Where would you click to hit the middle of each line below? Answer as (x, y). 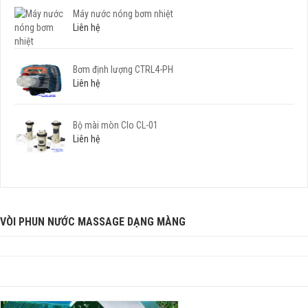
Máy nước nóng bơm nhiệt (123, 14)
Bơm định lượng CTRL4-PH (123, 69)
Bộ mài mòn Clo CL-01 (115, 125)
